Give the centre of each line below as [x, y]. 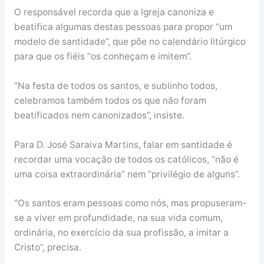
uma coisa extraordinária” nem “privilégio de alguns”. [127, 174]
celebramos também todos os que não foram [110, 100]
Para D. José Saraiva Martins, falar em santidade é [123, 144]
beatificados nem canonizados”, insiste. [99, 115]
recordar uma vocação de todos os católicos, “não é [126, 159]
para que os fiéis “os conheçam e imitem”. [103, 56]
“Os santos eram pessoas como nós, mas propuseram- [130, 203]
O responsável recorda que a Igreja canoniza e [114, 12]
